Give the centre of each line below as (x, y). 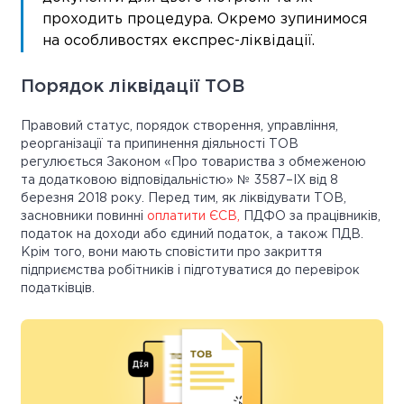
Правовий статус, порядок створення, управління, (179, 127)
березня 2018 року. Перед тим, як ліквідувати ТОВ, (184, 199)
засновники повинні (84, 217)
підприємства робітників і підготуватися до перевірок (190, 271)
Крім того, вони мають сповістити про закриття (171, 253)
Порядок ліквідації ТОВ (133, 87)
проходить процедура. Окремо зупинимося (205, 20)
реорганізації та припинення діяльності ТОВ (160, 145)
